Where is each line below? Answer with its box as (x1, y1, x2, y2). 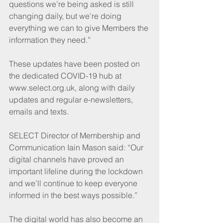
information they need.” (9, 34, 91, 45)
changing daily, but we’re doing (9, 10, 123, 21)
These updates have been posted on (9, 58, 142, 69)
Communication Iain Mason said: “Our (9, 142, 145, 152)
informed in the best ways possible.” (9, 190, 137, 200)
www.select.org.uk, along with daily (9, 82, 137, 93)
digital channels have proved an (9, 154, 126, 164)
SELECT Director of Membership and (9, 130, 142, 140)
